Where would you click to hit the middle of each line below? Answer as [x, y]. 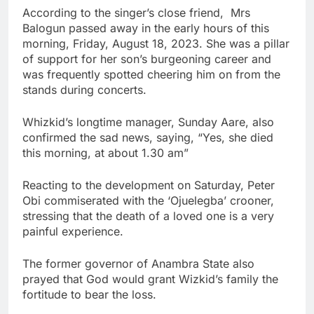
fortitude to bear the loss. [89, 294]
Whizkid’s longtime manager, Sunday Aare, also [148, 122]
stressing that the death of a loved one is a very [148, 216]
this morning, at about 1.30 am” [105, 152]
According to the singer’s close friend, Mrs [136, 12]
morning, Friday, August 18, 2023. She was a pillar [156, 43]
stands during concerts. [84, 89]
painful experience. [73, 231]
